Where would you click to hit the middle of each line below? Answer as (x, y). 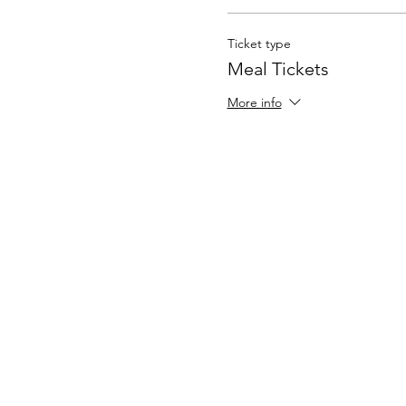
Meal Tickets (278, 69)
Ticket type (259, 44)
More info (254, 103)
